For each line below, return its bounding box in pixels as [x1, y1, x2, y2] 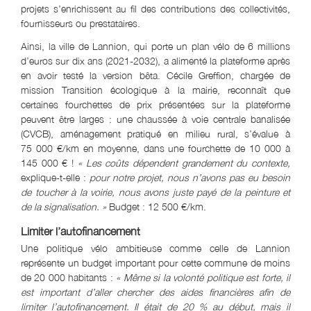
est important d [21, 285, 92, 298]
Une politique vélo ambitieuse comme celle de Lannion [21, 242, 290, 254]
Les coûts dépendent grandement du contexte [85, 156, 288, 169]
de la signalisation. [21, 200, 102, 212]
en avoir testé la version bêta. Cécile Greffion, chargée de [21, 69, 290, 81]
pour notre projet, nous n [90, 171, 198, 183]
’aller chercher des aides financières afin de [91, 285, 290, 298]
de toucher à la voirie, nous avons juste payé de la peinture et [21, 185, 290, 198]
